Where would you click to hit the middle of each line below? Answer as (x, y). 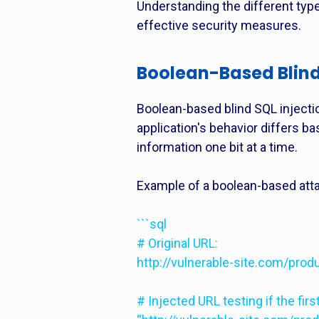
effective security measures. (219, 25)
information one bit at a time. (217, 147)
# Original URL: (177, 243)
